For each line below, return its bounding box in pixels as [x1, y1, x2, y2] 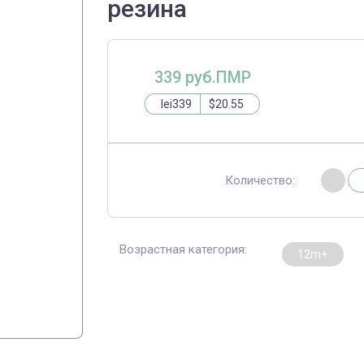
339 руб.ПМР [154, 67, 251, 87]
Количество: [224, 173, 295, 188]
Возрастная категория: [119, 242, 248, 257]
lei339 [161, 97, 193, 110]
